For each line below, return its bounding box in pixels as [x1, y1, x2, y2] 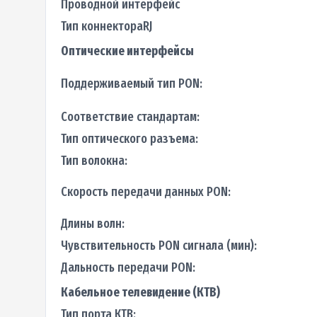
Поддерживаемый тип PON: [60, 75, 202, 91]
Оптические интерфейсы [60, 42, 194, 59]
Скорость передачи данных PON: [60, 183, 231, 200]
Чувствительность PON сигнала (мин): [60, 237, 257, 253]
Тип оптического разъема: [60, 130, 198, 146]
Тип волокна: [60, 152, 127, 168]
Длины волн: [60, 215, 125, 231]
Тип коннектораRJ [60, 18, 152, 34]
